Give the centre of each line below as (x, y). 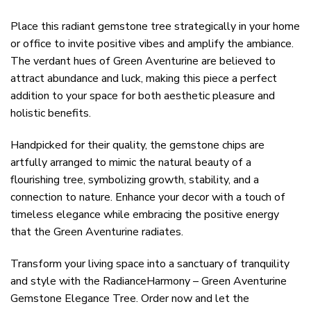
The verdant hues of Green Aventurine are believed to (143, 61)
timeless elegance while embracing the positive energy (145, 214)
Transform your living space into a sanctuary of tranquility (150, 263)
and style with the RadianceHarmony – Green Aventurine (149, 281)
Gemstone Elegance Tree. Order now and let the (130, 298)
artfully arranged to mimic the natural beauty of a (131, 162)
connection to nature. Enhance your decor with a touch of (148, 197)
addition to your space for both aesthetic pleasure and (143, 96)
